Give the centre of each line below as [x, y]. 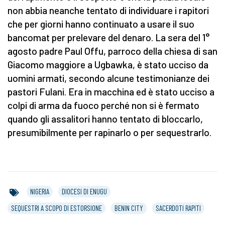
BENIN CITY [129, 208]
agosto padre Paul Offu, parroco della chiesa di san [113, 51]
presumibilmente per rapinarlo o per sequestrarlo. [109, 133]
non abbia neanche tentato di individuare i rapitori [108, 11]
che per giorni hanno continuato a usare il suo [101, 24]
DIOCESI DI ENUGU [84, 192]
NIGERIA [40, 192]
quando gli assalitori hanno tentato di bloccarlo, [105, 119]
